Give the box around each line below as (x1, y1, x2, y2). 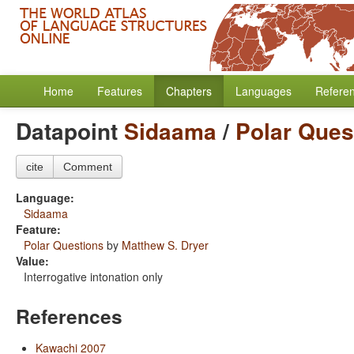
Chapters (166, 83, 212, 99)
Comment (63, 160, 112, 173)
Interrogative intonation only (24, 269, 163, 284)
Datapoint (16, 115, 124, 147)
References (16, 302, 122, 330)
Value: (16, 253, 49, 269)
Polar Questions (24, 237, 104, 253)
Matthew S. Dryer (122, 237, 209, 253)
